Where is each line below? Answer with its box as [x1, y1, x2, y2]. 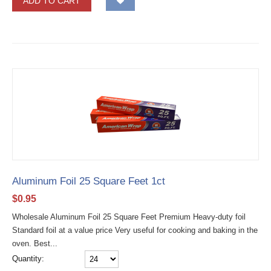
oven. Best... [12, 239, 57, 249]
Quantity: [12, 254, 44, 264]
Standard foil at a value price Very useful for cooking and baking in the [12, 226, 258, 235]
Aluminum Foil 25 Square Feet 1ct [12, 175, 165, 188]
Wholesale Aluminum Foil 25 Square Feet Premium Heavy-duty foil [12, 212, 246, 222]
